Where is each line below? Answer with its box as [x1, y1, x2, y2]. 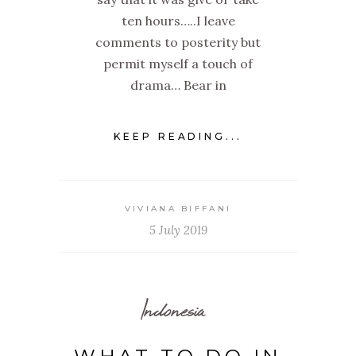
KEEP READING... [113, 130, 243, 142]
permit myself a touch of [103, 56, 253, 72]
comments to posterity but [95, 34, 261, 51]
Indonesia [140, 289, 205, 329]
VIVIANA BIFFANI [124, 203, 232, 214]
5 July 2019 [149, 222, 207, 238]
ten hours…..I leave [121, 13, 235, 29]
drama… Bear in [130, 77, 226, 94]
